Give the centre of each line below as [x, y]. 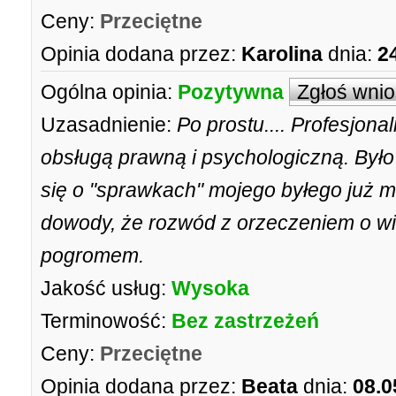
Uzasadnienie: [106, 125]
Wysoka [210, 288]
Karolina [282, 54]
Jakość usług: [103, 288]
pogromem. [92, 255]
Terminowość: [103, 321]
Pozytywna [231, 92]
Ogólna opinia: [107, 92]
